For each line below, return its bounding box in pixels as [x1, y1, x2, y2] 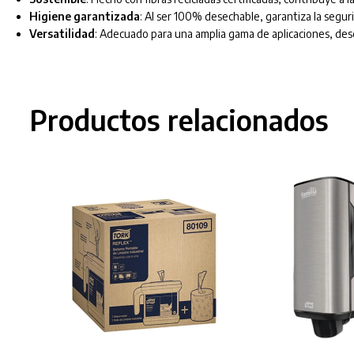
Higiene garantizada [28, 9, 140, 24]
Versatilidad [28, 27, 95, 41]
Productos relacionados [28, 102, 329, 137]
